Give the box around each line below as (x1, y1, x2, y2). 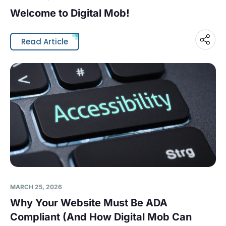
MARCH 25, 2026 (10, 183, 62, 191)
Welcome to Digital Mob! (10, 7, 130, 19)
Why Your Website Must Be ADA (10, 197, 167, 209)
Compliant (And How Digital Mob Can (10, 211, 192, 223)
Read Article (21, 36, 68, 47)
